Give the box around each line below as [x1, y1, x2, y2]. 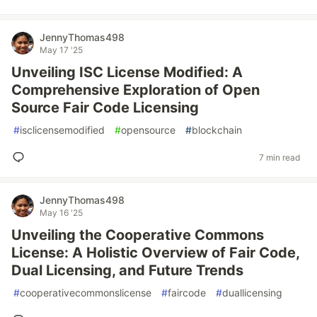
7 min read [259, 151, 300, 163]
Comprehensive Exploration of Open [11, 81, 260, 98]
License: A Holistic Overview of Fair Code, [11, 244, 299, 261]
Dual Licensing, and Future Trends [11, 262, 243, 279]
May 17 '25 [40, 45, 83, 55]
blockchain [192, 124, 242, 136]
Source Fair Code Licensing [11, 99, 199, 116]
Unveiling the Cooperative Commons [11, 226, 264, 243]
